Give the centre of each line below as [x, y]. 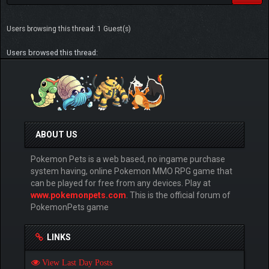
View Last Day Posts [76, 262]
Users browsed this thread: [52, 52]
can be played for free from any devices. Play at [121, 183]
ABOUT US [56, 134]
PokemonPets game [70, 207]
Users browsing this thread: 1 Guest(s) [69, 29]
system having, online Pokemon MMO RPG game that [131, 171]
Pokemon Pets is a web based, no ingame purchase [128, 159]
